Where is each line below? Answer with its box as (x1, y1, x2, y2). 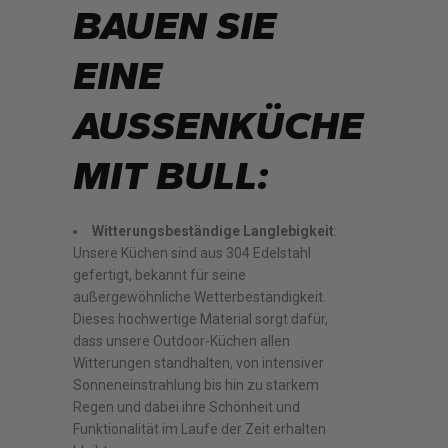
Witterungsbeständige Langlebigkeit (92, 223, 335, 239)
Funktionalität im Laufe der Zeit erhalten (73, 421, 327, 437)
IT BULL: (73, 151, 270, 199)
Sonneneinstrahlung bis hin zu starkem (73, 377, 320, 393)
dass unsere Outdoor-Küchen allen (73, 333, 291, 349)
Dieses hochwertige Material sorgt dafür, (73, 311, 329, 327)
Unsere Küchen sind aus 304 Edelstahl (73, 245, 312, 261)
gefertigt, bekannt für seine (73, 267, 247, 283)
